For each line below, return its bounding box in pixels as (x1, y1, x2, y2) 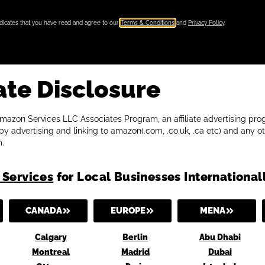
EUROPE (110, 205, 146, 216)
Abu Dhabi (199, 232, 241, 242)
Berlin (122, 232, 148, 242)
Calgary (35, 232, 67, 242)
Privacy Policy (188, 20, 224, 27)
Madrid (121, 247, 150, 257)
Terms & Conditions (121, 20, 174, 27)
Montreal (32, 247, 70, 257)
